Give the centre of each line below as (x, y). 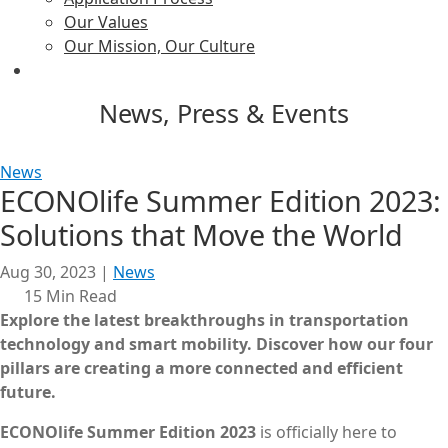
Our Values (106, 21)
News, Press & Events (224, 112)
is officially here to (326, 431)
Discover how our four (344, 343)
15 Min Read (68, 295)
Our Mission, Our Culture (159, 45)
